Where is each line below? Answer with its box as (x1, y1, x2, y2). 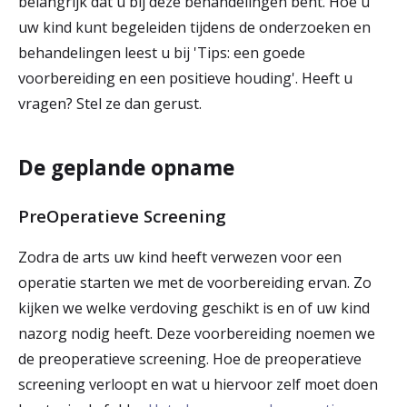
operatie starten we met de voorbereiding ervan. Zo (18, 273, 372, 293)
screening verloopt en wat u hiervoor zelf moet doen (18, 374, 378, 394)
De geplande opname (18, 154, 234, 182)
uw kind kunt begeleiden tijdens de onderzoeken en (18, 17, 371, 37)
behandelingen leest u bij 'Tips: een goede (18, 43, 305, 63)
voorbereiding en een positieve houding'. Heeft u (18, 68, 352, 88)
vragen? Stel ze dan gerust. (18, 94, 205, 114)
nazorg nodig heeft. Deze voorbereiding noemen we (18, 323, 375, 343)
